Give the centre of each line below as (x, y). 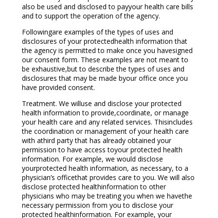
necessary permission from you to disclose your (97, 205)
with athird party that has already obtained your (96, 141)
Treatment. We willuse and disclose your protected (101, 104)
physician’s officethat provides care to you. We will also (108, 178)
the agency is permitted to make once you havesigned (107, 51)
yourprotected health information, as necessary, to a (105, 168)
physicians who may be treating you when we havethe (107, 196)
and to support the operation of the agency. (91, 16)
